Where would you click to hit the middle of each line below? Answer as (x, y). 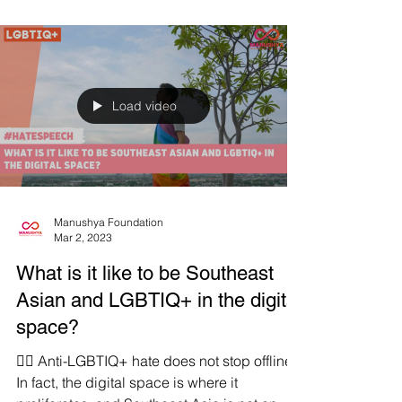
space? (48, 359)
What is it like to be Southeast (145, 306)
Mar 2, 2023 (83, 270)
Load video (144, 138)
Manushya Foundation (109, 254)
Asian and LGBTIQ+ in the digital (159, 332)
